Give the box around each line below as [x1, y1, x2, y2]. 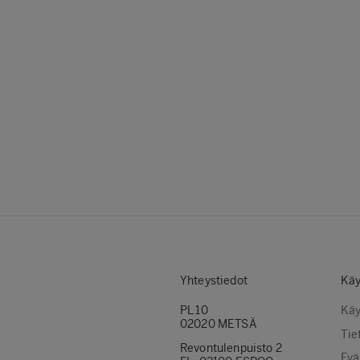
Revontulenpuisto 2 [180, 341, 282, 355]
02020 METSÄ [180, 317, 257, 331]
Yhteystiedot [180, 274, 247, 288]
